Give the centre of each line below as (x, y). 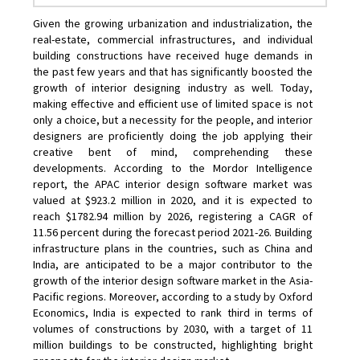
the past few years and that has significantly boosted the (173, 71)
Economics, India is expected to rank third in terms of (173, 312)
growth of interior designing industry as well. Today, (173, 87)
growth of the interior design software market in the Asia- (173, 280)
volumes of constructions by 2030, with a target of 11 (173, 328)
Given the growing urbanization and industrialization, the (173, 23)
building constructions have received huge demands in (173, 55)
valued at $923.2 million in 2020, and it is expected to (173, 200)
